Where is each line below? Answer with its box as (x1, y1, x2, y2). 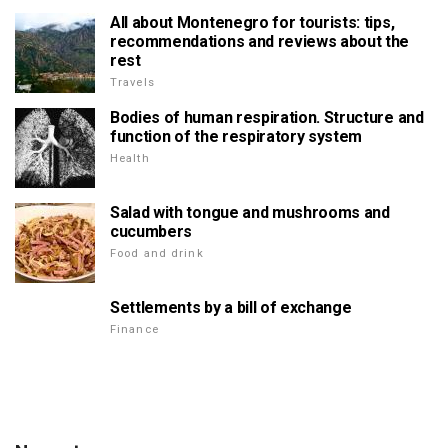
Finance (110, 323, 159, 336)
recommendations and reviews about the (110, 32, 410, 51)
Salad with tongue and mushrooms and (110, 203, 390, 222)
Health (110, 152, 150, 165)
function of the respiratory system (110, 127, 363, 146)
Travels (110, 76, 155, 89)
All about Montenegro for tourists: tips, (110, 13, 395, 32)
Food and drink (110, 247, 204, 260)
